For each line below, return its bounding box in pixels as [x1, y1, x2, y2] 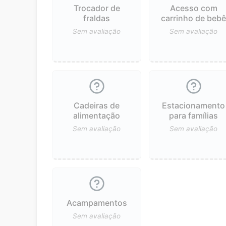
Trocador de [73, 3, 120, 13]
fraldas [83, 13, 110, 23]
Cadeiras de [74, 100, 120, 110]
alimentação [73, 110, 121, 121]
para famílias [169, 110, 218, 121]
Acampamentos [66, 197, 127, 208]
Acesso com [169, 3, 217, 13]
